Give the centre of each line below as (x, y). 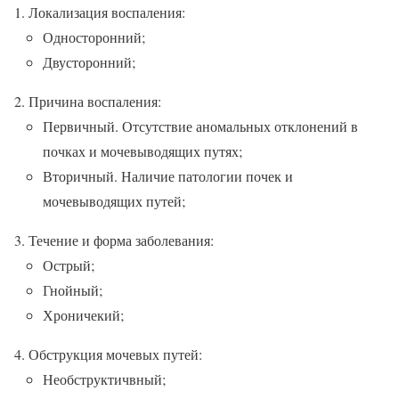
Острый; (69, 265)
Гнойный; (73, 289)
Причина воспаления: (95, 101)
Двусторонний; (89, 61)
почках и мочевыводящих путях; (142, 151)
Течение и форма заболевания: (121, 240)
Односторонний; (94, 37)
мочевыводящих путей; (114, 200)
